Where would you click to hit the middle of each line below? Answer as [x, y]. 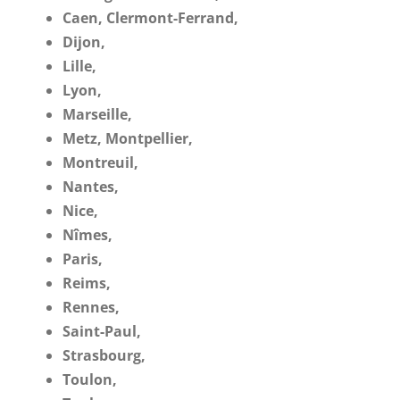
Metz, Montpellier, [128, 138]
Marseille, [97, 114]
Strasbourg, [104, 355]
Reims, [87, 283]
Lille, [79, 66]
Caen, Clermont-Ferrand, [150, 17]
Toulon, [90, 379]
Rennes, [91, 307]
